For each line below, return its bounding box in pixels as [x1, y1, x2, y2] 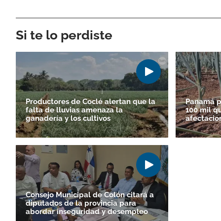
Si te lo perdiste [16, 27, 112, 42]
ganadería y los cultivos [26, 113, 110, 123]
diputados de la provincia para [26, 198, 136, 208]
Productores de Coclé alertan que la [26, 97, 155, 106]
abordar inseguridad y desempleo [26, 207, 148, 216]
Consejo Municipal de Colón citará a [26, 190, 154, 199]
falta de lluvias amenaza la [26, 105, 123, 114]
